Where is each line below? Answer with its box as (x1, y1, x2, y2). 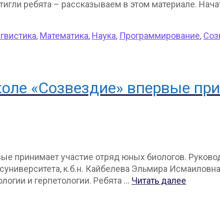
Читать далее (132, 175, 186, 186)
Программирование (119, 30, 200, 41)
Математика (40, 30, 88, 41)
